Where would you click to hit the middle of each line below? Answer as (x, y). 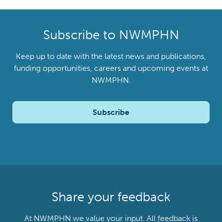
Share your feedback (111, 197)
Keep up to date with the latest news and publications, (111, 56)
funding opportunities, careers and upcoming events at (111, 68)
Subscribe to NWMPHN (111, 35)
